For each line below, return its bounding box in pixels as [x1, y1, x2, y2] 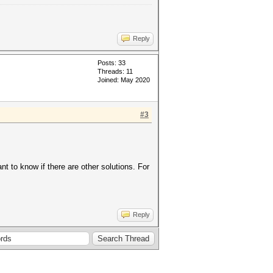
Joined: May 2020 [97, 76, 150, 83]
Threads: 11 [97, 68, 133, 75]
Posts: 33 [97, 59, 126, 66]
